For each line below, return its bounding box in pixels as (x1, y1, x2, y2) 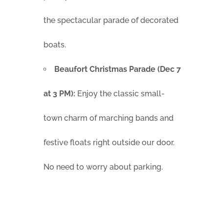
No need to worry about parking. (44, 162, 163, 172)
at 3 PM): (44, 89, 75, 99)
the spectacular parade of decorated (44, 16, 178, 25)
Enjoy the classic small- (75, 89, 165, 99)
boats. (44, 40, 66, 50)
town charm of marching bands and (44, 113, 174, 123)
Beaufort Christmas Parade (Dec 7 (54, 65, 181, 74)
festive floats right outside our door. (44, 138, 175, 148)
